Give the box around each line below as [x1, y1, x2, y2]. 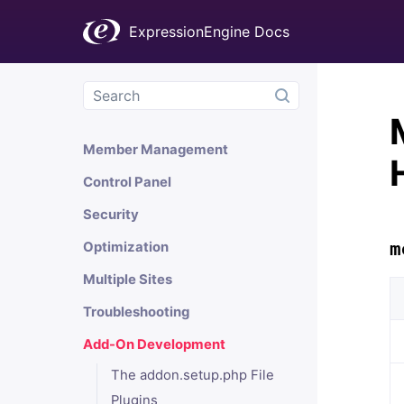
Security [83, 207, 139, 223]
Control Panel [83, 174, 171, 190]
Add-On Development [83, 336, 225, 353]
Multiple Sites [83, 271, 172, 288]
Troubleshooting [83, 304, 189, 320]
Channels [83, 12, 144, 28]
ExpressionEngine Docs [128, 23, 289, 41]
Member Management [83, 142, 228, 158]
